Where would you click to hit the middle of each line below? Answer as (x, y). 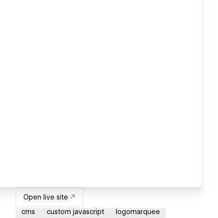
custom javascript (75, 212)
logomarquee (138, 212)
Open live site (46, 197)
